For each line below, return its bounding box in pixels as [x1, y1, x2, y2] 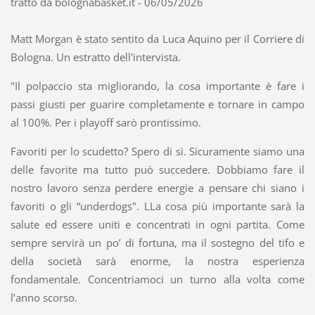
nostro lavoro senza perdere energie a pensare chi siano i [10, 180, 305, 195]
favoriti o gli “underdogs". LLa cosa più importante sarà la [10, 198, 305, 213]
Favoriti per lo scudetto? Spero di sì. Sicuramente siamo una [10, 143, 305, 158]
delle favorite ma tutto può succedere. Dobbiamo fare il [10, 162, 305, 176]
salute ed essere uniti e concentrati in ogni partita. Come [10, 217, 305, 231]
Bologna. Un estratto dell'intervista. [10, 49, 181, 64]
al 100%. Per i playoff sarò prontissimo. [10, 115, 201, 129]
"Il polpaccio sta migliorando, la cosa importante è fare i [10, 78, 305, 93]
